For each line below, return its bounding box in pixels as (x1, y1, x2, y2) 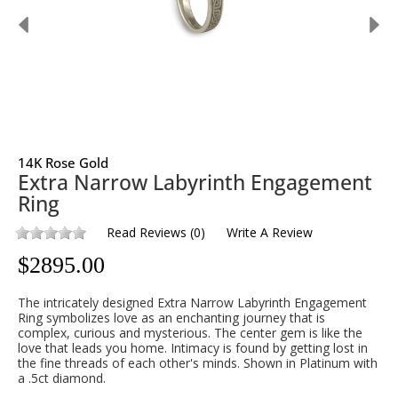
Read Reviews (107, 224, 187, 241)
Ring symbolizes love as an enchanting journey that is (18, 309, 325, 326)
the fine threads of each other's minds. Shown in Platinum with (18, 354, 378, 371)
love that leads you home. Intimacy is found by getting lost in (18, 339, 368, 356)
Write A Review (227, 224, 313, 241)
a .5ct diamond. (18, 370, 106, 386)
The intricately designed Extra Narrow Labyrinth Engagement (18, 294, 367, 311)
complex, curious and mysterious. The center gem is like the (18, 324, 362, 341)
